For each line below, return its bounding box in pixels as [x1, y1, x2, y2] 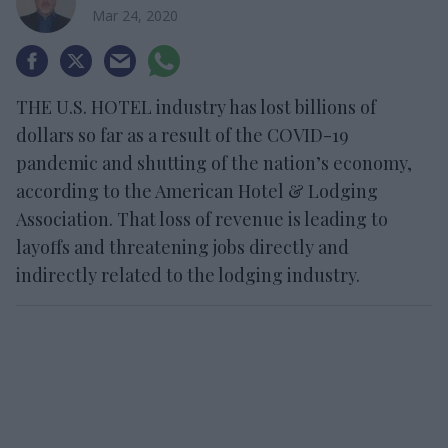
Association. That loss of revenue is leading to [16, 207, 388, 231]
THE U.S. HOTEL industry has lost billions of [16, 95, 376, 119]
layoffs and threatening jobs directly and [16, 235, 349, 259]
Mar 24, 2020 [92, 5, 178, 25]
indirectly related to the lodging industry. [16, 263, 360, 287]
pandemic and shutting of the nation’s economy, [16, 151, 412, 175]
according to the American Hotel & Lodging [16, 179, 378, 203]
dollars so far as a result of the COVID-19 [16, 123, 349, 147]
